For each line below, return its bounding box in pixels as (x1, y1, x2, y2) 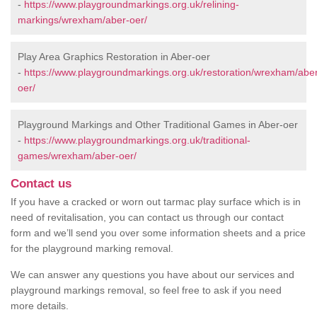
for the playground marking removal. (11, 243, 173, 255)
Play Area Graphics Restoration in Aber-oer (18, 51, 210, 63)
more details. (11, 300, 69, 312)
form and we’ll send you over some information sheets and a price (11, 227, 306, 239)
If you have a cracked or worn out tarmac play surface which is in (11, 196, 301, 208)
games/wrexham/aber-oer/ (18, 150, 137, 162)
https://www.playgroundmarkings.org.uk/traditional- (24, 134, 250, 146)
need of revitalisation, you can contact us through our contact (11, 212, 284, 224)
